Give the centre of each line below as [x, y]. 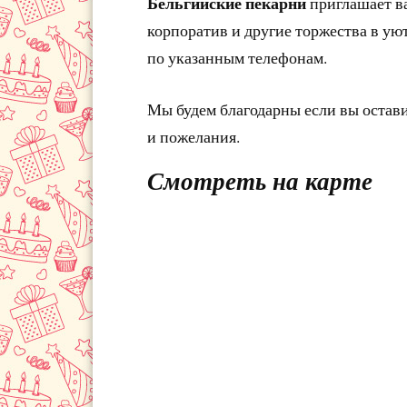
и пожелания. [194, 136]
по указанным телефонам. [237, 57]
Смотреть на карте [260, 180]
